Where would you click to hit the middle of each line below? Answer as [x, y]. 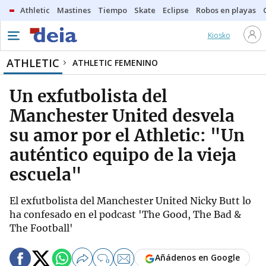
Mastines [74, 10]
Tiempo [113, 10]
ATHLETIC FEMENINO [115, 63]
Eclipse [176, 10]
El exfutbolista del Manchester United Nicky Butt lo [130, 201]
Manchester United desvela [122, 116]
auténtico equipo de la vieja [123, 155]
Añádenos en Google [197, 258]
